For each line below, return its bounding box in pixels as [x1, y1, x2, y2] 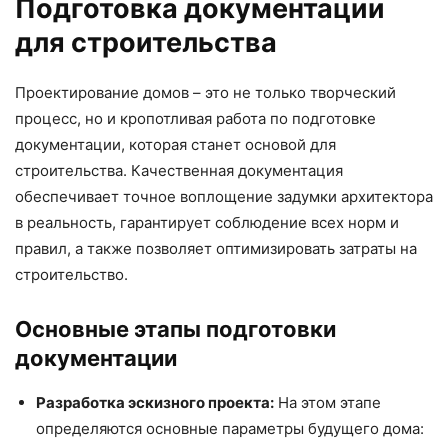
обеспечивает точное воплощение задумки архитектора [15, 187, 433, 207]
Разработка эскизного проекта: [36, 393, 274, 413]
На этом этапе [274, 393, 381, 413]
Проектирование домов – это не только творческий [15, 83, 396, 103]
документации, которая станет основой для [15, 135, 336, 155]
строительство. [15, 265, 128, 285]
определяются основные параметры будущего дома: [36, 419, 424, 439]
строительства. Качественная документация [15, 161, 343, 181]
